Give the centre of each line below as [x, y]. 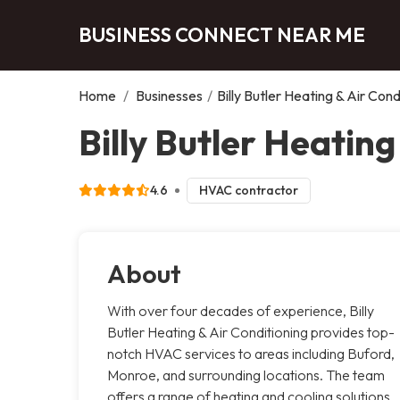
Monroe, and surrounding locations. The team [246, 375]
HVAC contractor [248, 190]
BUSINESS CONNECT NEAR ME [222, 34]
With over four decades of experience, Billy [241, 310]
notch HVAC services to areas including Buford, [251, 353]
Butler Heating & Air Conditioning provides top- [251, 332]
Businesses [169, 95]
